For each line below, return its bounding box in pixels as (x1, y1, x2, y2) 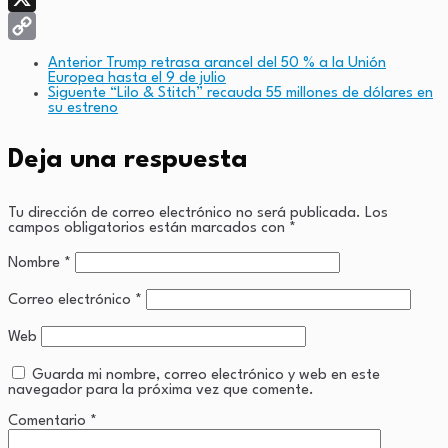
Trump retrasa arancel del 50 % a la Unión (106, 55, 386, 71)
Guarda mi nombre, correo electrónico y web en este (32, 367, 380, 383)
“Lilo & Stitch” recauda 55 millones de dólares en (110, 85, 433, 101)
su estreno (48, 100, 118, 116)
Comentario (8, 413, 90, 429)
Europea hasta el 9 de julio (48, 70, 226, 86)
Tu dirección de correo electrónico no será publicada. (8, 205, 361, 221)
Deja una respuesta (8, 146, 248, 173)
